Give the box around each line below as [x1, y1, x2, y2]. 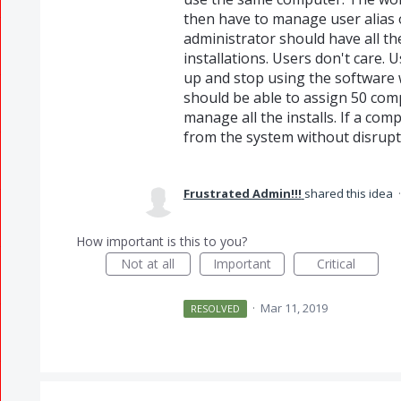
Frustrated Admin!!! [183, 185, 302, 201]
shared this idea [303, 185, 396, 201]
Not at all [121, 255, 175, 272]
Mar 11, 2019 [260, 300, 328, 316]
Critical [316, 255, 355, 272]
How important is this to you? [75, 233, 247, 250]
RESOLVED [191, 302, 241, 315]
